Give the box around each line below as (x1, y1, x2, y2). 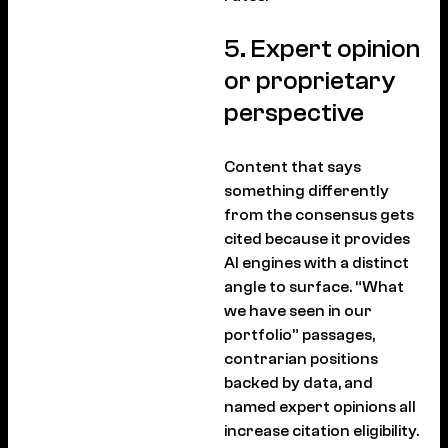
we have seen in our (224, 301, 372, 320)
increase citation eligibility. (224, 421, 419, 440)
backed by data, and (224, 373, 373, 392)
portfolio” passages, (224, 325, 375, 344)
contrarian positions (224, 349, 378, 368)
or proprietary (224, 65, 395, 96)
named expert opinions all (224, 397, 416, 416)
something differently (224, 181, 389, 200)
